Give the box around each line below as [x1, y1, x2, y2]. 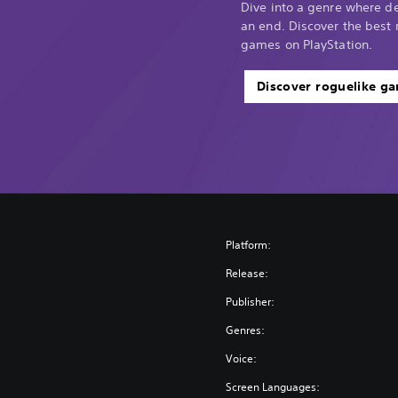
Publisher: [226, 293, 275, 309]
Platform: [226, 236, 272, 252]
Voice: [226, 350, 258, 366]
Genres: [226, 322, 266, 338]
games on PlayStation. [241, 36, 373, 52]
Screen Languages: [226, 378, 321, 394]
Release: [226, 265, 269, 281]
